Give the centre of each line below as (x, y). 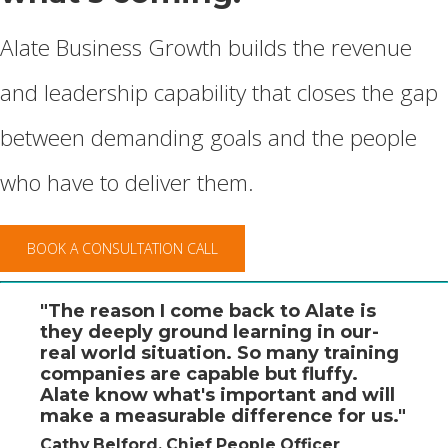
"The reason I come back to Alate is (208, 310)
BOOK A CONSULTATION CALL (122, 248)
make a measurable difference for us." (223, 415)
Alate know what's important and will (217, 394)
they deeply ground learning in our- (209, 331)
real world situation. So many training (219, 352)
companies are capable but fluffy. (199, 373)
